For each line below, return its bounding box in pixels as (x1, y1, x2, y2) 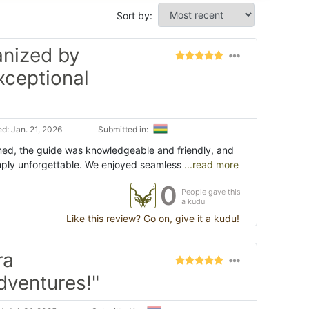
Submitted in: (98, 123, 150, 134)
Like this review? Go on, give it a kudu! (63, 212, 239, 224)
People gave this (181, 186, 241, 197)
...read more (184, 158, 239, 170)
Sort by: (117, 9, 152, 21)
